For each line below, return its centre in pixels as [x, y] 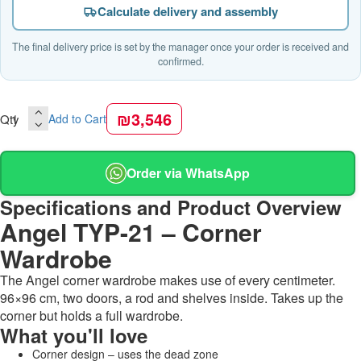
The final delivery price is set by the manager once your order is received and [180, 46]
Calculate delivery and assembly [188, 11]
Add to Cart [77, 119]
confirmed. [180, 61]
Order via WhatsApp [188, 173]
